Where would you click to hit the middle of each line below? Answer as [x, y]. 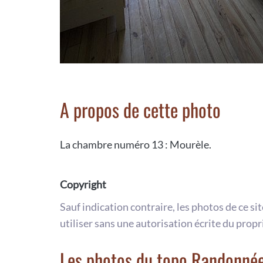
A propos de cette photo [140, 110]
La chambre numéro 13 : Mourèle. [136, 145]
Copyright [83, 185]
